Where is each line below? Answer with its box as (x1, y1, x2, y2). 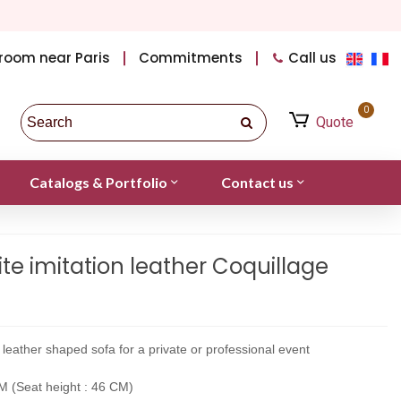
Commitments (139, 48, 243, 67)
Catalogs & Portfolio (29, 173, 167, 191)
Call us (288, 48, 337, 67)
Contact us (220, 173, 294, 191)
